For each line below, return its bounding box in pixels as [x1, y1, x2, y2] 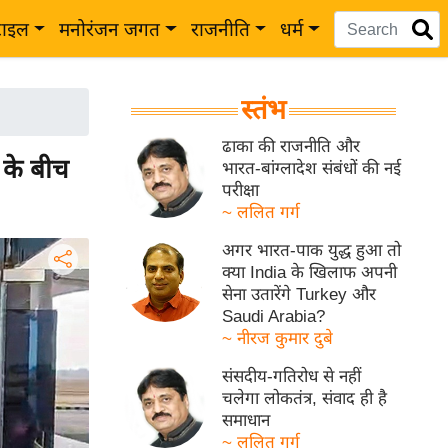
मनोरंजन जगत [59, 19, 161, 40]
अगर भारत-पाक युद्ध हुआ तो [222, 241, 402, 260]
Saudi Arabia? [222, 307, 326, 326]
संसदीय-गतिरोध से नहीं [222, 367, 362, 386]
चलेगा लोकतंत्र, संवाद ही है [222, 389, 388, 408]
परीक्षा [222, 181, 260, 200]
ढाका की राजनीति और [222, 137, 361, 156]
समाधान [222, 411, 271, 430]
